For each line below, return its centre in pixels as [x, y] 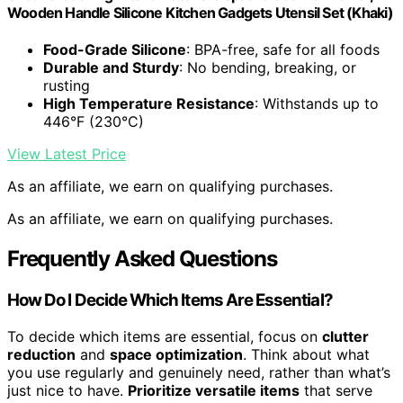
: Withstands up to [317, 104]
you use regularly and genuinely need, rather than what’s [199, 372]
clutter [345, 336]
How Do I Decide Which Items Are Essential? [170, 300]
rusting [67, 86]
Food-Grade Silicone [115, 50]
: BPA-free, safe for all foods [283, 50]
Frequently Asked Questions [142, 259]
